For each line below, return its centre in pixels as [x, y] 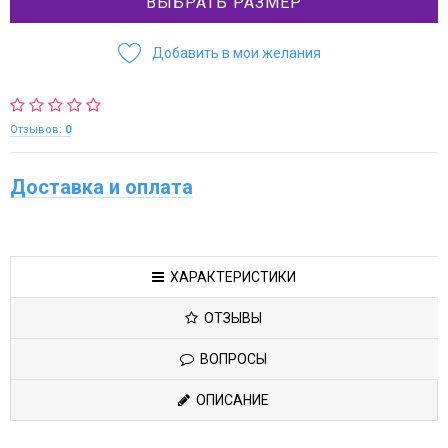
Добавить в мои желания [236, 53]
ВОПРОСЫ [230, 359]
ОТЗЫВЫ [230, 318]
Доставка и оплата [101, 187]
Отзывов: [37, 130]
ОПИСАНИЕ [229, 400]
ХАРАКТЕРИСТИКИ [229, 277]
